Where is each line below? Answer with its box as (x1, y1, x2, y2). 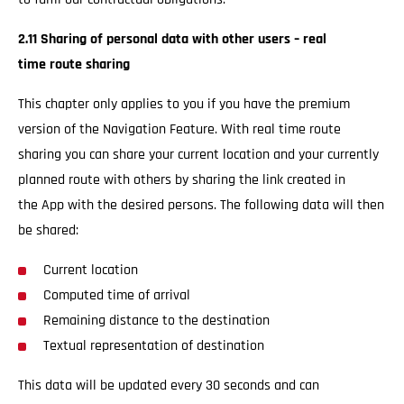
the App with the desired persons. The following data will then (18, 196, 384, 215)
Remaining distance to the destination (43, 311, 270, 330)
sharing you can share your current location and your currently (18, 145, 379, 164)
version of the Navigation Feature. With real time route (18, 120, 341, 139)
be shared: (18, 221, 82, 240)
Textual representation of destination (43, 336, 264, 355)
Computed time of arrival (43, 286, 190, 305)
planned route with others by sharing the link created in (18, 170, 345, 189)
